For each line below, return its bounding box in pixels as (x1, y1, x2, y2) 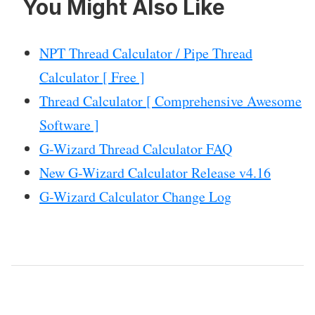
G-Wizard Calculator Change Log (39, 186, 231, 206)
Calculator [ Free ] (39, 67, 145, 86)
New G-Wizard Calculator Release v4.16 (39, 162, 271, 182)
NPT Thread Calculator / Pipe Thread (39, 43, 252, 63)
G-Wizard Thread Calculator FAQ (39, 139, 232, 158)
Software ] (39, 115, 99, 134)
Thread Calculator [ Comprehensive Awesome (39, 91, 302, 110)
